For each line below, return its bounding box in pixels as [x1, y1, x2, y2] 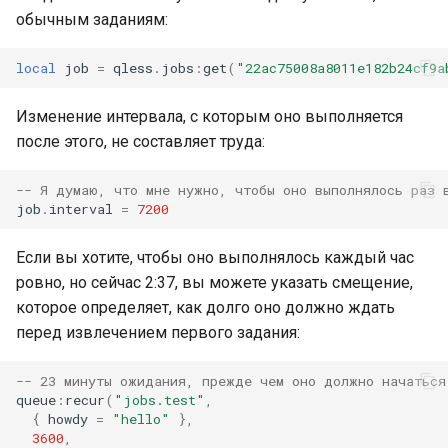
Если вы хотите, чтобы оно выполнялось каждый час [16, 248, 414, 267]
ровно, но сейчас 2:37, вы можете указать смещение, [16, 273, 413, 292]
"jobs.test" [114, 390, 205, 409]
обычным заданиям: [16, 10, 168, 29]
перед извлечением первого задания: [16, 323, 300, 342]
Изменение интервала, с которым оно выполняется [16, 107, 403, 126]
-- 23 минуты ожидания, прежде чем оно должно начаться [16, 371, 446, 390]
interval [49, 199, 113, 218]
